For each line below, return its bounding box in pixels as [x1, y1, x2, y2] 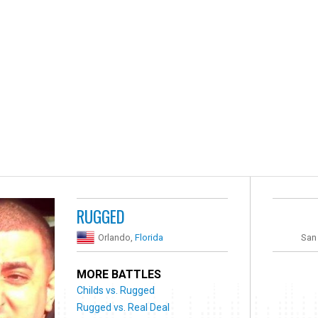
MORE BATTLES [77, 267, 162, 281]
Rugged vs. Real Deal [77, 301, 170, 313]
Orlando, [98, 231, 136, 243]
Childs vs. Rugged [77, 284, 155, 296]
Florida [135, 231, 164, 243]
